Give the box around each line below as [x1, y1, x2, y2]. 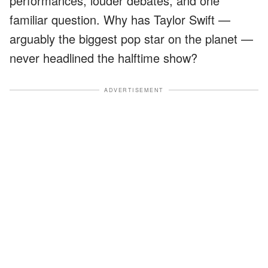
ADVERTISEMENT [104, 86, 164, 94]
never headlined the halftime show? [10, 48, 197, 66]
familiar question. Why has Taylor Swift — [10, 10, 230, 28]
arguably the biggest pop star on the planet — [10, 29, 253, 47]
